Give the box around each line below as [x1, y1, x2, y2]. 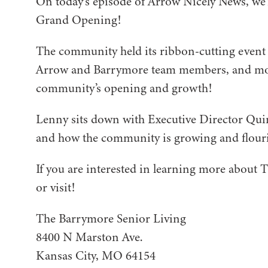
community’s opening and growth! [36, 80, 212, 98]
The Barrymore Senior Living [36, 210, 186, 228]
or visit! [36, 179, 75, 197]
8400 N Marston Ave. [36, 229, 142, 246]
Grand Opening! [36, 11, 121, 29]
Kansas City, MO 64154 [36, 247, 156, 265]
